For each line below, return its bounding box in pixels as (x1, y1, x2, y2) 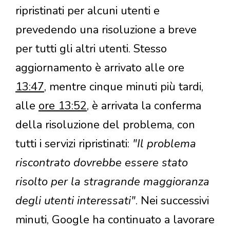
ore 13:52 (39, 98, 87, 113)
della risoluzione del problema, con (15, 117, 195, 132)
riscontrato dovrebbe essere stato (15, 155, 188, 170)
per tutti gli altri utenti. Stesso (15, 41, 167, 56)
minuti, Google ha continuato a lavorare (15, 212, 215, 227)
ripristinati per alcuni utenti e (15, 3, 160, 18)
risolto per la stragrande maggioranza (15, 174, 209, 189)
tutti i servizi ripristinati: (15, 136, 129, 151)
